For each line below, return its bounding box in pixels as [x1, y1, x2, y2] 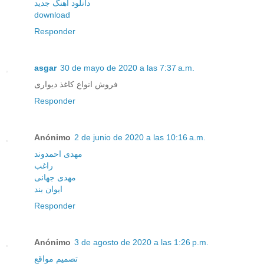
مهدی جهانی [34, 173, 76, 183]
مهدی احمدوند [34, 149, 82, 159]
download [34, 10, 70, 20]
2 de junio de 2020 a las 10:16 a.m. [74, 133, 206, 143]
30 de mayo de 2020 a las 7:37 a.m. [60, 63, 194, 73]
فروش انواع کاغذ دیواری [34, 80, 118, 90]
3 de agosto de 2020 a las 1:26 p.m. [74, 237, 209, 247]
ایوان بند [34, 184, 62, 194]
